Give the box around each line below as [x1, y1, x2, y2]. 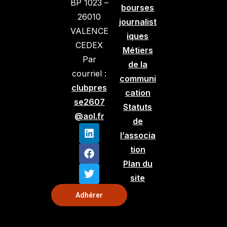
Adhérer [75, 191, 103, 199]
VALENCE [70, 25, 108, 36]
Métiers [122, 45, 153, 55]
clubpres [71, 82, 107, 93]
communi [119, 73, 156, 84]
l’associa [120, 130, 156, 140]
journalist [119, 16, 157, 27]
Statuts [123, 101, 153, 112]
